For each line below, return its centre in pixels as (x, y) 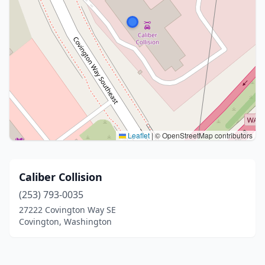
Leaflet (138, 135)
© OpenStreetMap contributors (203, 135)
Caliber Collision (61, 177)
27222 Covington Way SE (67, 210)
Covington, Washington (65, 222)
